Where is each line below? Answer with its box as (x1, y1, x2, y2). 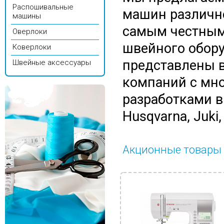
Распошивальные (12, 2, 73, 11)
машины (12, 11, 41, 20)
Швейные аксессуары (12, 58, 91, 67)
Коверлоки (12, 42, 51, 51)
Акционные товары (122, 143, 221, 156)
